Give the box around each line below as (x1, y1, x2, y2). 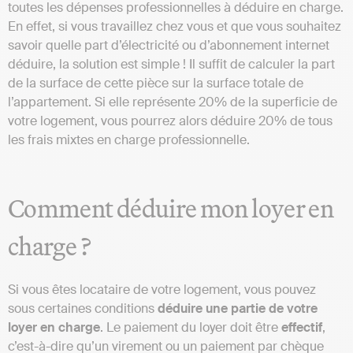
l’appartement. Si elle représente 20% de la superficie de (8, 93, 337, 110)
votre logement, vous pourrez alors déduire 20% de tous (8, 112, 333, 129)
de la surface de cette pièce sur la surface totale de (8, 74, 303, 91)
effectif (281, 318, 322, 336)
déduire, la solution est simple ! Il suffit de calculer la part (8, 55, 335, 72)
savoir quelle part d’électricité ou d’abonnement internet (8, 36, 329, 54)
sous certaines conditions (8, 299, 158, 317)
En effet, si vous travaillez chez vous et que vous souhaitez (8, 17, 341, 35)
